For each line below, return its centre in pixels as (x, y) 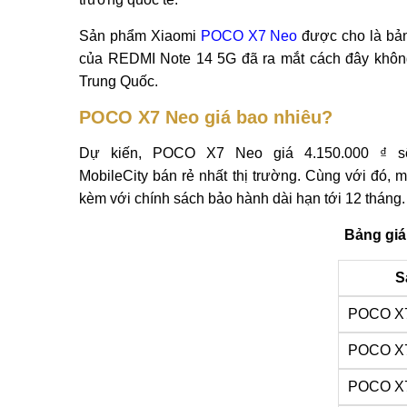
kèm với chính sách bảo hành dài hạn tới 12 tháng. (242, 198)
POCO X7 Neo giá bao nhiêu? (206, 117)
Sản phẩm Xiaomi (140, 35)
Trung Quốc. (119, 81)
